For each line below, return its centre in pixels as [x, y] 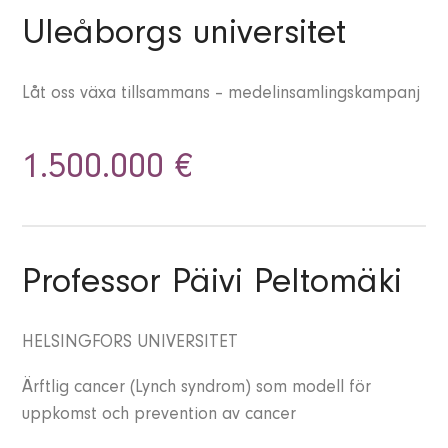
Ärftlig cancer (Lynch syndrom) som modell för [197, 389]
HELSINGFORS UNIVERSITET [130, 344]
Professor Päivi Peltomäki [212, 286]
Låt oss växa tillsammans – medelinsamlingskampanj [221, 95]
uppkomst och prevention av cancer [159, 416]
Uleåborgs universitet [184, 37]
